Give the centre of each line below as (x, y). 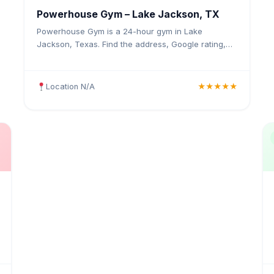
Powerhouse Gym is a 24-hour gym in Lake (120, 31)
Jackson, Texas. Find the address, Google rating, (131, 44)
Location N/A (70, 86)
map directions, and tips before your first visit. (125, 57)
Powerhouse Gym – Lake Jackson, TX (128, 14)
